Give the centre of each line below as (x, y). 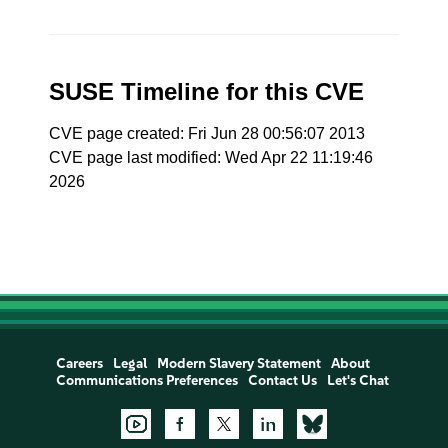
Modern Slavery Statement (238, 363)
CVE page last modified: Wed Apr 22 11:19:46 (211, 157)
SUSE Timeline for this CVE (207, 91)
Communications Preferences (146, 380)
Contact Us (282, 380)
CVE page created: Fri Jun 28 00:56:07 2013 (207, 133)
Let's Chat (357, 380)
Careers (79, 363)
